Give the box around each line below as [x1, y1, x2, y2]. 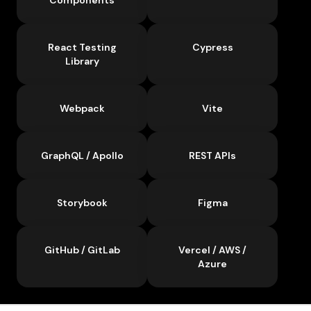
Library [65, 54, 99, 67]
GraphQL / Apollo [40, 149, 124, 162]
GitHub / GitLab [44, 243, 120, 256]
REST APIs [189, 149, 236, 162]
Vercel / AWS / [178, 243, 246, 256]
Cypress [192, 40, 233, 53]
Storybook [56, 196, 108, 209]
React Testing [47, 40, 117, 53]
